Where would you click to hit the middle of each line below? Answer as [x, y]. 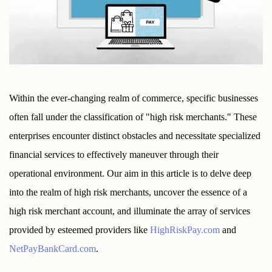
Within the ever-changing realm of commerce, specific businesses [134, 98]
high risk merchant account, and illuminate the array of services [130, 211]
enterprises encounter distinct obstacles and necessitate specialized [135, 136]
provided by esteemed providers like [80, 230]
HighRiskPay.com [185, 230]
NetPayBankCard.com [53, 249]
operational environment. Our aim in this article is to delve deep [130, 174]
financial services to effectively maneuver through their [114, 155]
